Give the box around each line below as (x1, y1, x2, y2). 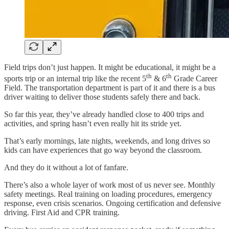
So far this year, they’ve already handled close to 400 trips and (4, 109, 204, 119)
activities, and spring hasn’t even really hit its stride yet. (4, 119, 181, 128)
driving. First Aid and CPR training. (4, 208, 120, 217)
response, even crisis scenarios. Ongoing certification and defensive (4, 198, 221, 208)
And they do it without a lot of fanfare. (4, 163, 128, 172)
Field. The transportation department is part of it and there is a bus (4, 83, 215, 92)
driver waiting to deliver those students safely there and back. (4, 92, 200, 101)
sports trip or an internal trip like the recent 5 (4, 74, 146, 83)
